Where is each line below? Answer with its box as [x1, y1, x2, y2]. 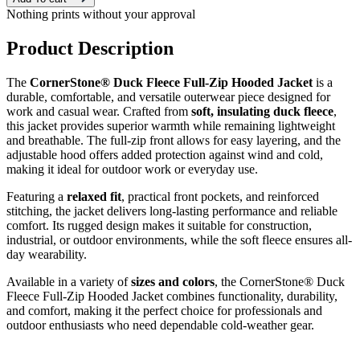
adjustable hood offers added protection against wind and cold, [6, 148, 323, 162]
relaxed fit [67, 190, 121, 204]
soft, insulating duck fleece [191, 104, 333, 119]
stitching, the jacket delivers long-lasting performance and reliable [6, 204, 337, 219]
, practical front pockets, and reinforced [121, 190, 319, 204]
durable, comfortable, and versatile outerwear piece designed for [6, 90, 330, 104]
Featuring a [6, 190, 67, 204]
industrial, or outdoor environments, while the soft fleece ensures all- [6, 233, 352, 247]
